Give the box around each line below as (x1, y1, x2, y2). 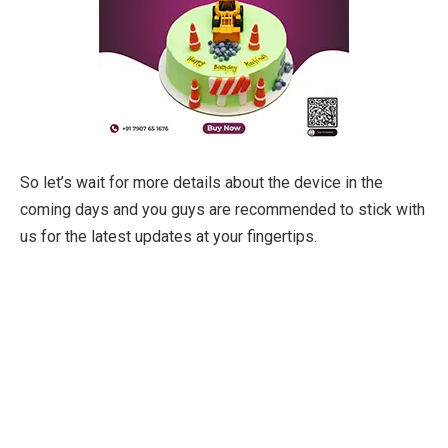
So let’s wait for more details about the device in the (20, 173, 383, 193)
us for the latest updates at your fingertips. (20, 227, 317, 247)
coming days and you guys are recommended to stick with (20, 200, 425, 220)
